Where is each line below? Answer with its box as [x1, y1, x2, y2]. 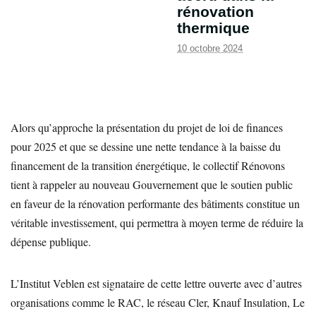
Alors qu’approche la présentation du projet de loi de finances [11, 119, 283, 135]
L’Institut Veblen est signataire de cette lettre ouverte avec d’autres [11, 275, 302, 291]
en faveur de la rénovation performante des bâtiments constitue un [11, 195, 300, 211]
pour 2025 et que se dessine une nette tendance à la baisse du [11, 138, 281, 154]
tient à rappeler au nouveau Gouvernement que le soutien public [11, 176, 293, 192]
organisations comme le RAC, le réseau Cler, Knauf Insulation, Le [11, 294, 305, 310]
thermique [177, 19, 250, 36]
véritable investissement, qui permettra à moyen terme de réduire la [11, 214, 303, 230]
